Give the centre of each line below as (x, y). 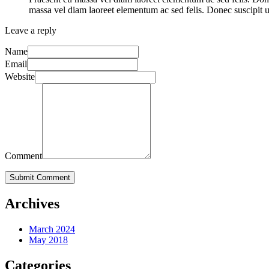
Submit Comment (40, 177)
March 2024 (52, 229)
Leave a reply (31, 30)
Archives (32, 203)
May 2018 (48, 240)
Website (20, 76)
